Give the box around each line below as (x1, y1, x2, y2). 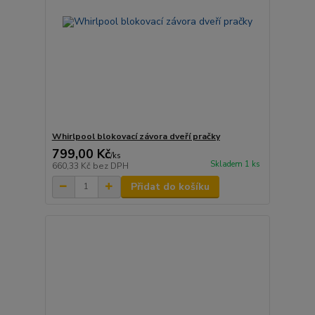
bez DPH (92, 160, 129, 172)
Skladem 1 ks (210, 158, 260, 169)
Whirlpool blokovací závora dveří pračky (51, 130, 220, 142)
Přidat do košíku (130, 179, 210, 193)
